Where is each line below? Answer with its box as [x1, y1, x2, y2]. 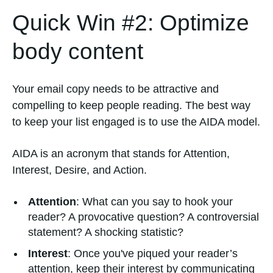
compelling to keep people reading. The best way [12, 99, 250, 112]
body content [12, 38, 143, 65]
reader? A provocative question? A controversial [28, 210, 259, 223]
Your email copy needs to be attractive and [12, 83, 219, 96]
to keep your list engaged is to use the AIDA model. [12, 116, 260, 129]
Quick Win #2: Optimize [12, 10, 249, 36]
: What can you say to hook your [76, 195, 233, 208]
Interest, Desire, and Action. [12, 164, 147, 177]
